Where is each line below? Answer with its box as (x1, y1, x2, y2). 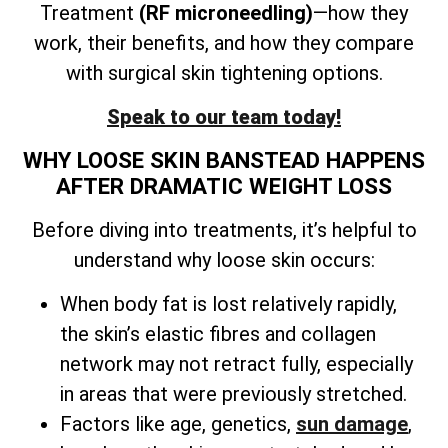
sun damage (296, 412, 408, 437)
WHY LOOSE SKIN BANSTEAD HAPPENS (23, 146, 425, 173)
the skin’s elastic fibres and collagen (60, 322, 376, 347)
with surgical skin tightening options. (65, 60, 383, 85)
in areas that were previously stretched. (60, 382, 407, 407)
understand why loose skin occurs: (73, 247, 375, 272)
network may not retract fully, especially (60, 352, 413, 377)
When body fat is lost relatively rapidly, (60, 292, 397, 317)
